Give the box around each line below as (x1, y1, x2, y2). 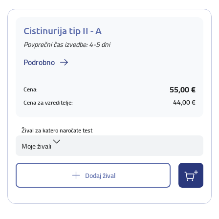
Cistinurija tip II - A (23, 24, 102, 37)
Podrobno (23, 55, 55, 69)
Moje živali (22, 140, 51, 153)
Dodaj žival (85, 169, 115, 182)
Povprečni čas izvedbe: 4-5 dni (23, 38, 110, 51)
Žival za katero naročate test (22, 125, 92, 136)
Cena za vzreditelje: (23, 96, 73, 108)
